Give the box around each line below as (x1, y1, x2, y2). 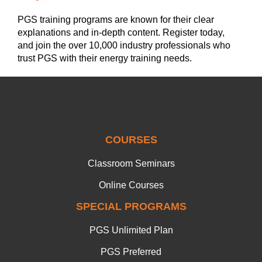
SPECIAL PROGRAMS (75, 201, 187, 212)
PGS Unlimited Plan (89, 225, 173, 235)
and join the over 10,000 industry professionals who (18, 40, 230, 50)
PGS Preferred (101, 247, 161, 257)
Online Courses (98, 180, 164, 190)
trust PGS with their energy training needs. (18, 53, 192, 63)
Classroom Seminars (87, 158, 175, 168)
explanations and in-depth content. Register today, (18, 27, 225, 37)
